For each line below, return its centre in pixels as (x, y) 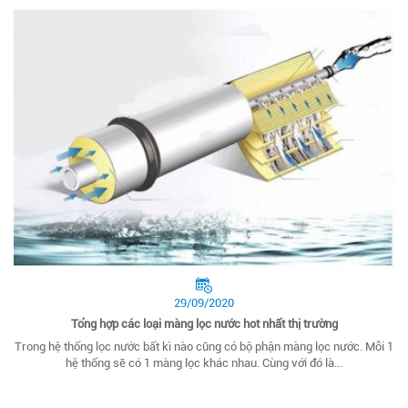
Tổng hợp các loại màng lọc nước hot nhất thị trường (204, 324)
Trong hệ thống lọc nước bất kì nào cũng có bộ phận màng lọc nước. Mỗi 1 (204, 347)
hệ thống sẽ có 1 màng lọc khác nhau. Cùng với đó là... (204, 363)
